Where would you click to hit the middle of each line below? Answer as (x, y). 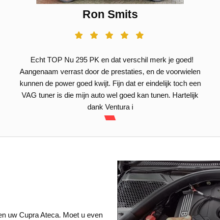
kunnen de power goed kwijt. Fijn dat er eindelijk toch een (110, 83)
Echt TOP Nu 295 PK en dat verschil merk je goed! (110, 60)
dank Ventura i (110, 107)
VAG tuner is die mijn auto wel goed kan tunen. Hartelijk (110, 95)
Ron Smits (110, 14)
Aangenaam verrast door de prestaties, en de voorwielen (110, 71)
